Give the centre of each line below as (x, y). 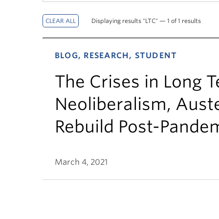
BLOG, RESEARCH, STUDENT (116, 55)
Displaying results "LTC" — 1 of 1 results (146, 21)
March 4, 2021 (81, 162)
